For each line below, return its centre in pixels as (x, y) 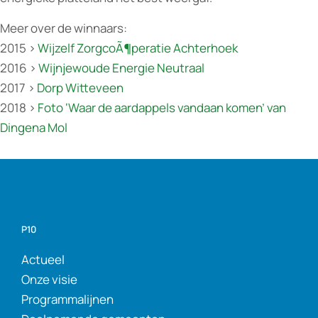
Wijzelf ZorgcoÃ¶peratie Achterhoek (138, 48)
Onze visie (49, 279)
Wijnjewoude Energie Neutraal (121, 68)
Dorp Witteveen (80, 88)
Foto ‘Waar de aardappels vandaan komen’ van (162, 108)
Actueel (43, 259)
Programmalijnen (67, 299)
